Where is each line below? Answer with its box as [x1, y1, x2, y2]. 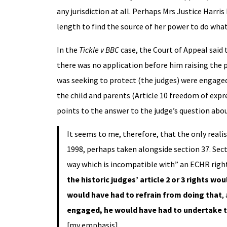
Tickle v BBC [79, 44, 119, 55]
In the [56, 44, 79, 55]
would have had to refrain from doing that [66, 189, 222, 200]
